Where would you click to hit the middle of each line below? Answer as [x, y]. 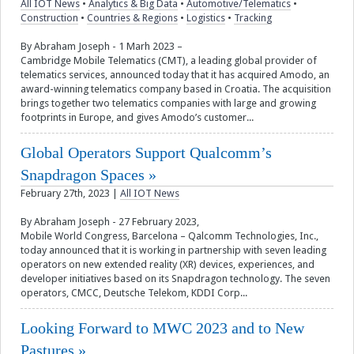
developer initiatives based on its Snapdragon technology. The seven [175, 279]
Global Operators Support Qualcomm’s [146, 153]
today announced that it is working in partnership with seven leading [173, 250]
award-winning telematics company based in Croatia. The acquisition [176, 89]
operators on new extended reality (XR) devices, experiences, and [168, 265]
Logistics [206, 18]
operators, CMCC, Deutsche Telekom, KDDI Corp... [134, 293]
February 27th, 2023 [65, 194]
